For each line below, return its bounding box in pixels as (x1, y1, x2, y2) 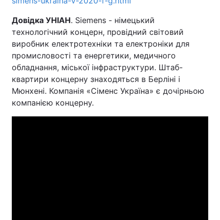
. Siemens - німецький (71, 15, 155, 25)
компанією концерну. (12, 98, 94, 108)
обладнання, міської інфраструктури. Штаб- (12, 62, 183, 72)
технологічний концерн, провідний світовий (12, 27, 184, 37)
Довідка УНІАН (12, 15, 71, 25)
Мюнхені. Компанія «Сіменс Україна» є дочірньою (12, 86, 204, 96)
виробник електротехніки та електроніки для (12, 39, 190, 49)
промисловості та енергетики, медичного (12, 51, 176, 60)
